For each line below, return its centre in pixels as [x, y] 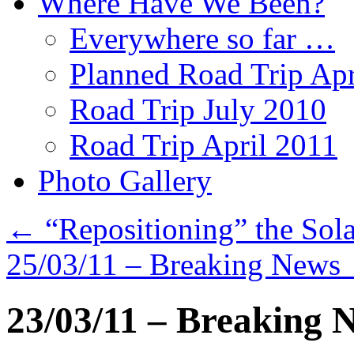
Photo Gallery [125, 181]
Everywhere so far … [202, 38]
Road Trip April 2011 [203, 145]
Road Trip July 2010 [198, 109]
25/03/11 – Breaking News [177, 264]
